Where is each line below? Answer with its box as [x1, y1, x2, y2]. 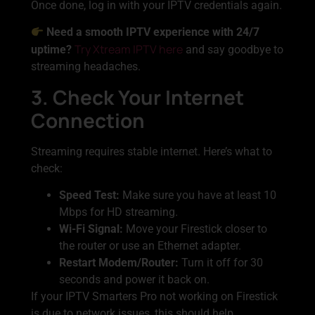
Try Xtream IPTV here [75, 41, 183, 58]
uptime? [31, 43, 72, 57]
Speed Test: [59, 188, 120, 202]
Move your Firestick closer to [123, 222, 267, 236]
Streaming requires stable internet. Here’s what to [31, 144, 272, 158]
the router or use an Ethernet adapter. [59, 239, 241, 253]
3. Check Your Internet [31, 83, 244, 110]
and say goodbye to [183, 43, 283, 57]
